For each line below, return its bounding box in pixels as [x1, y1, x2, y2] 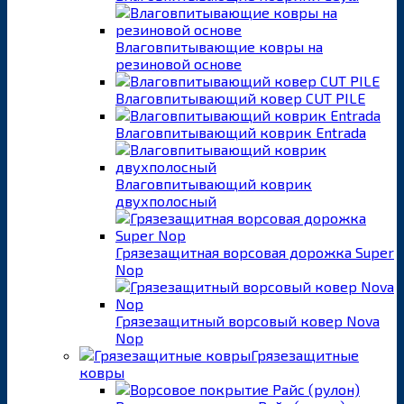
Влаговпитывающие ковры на [115, 37, 323, 55]
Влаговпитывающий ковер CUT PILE [115, 88, 365, 106]
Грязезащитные [251, 345, 359, 363]
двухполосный [115, 191, 216, 209]
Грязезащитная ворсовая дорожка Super [115, 243, 394, 261]
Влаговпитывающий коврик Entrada [115, 123, 366, 141]
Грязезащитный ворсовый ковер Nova [115, 311, 380, 329]
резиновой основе [115, 54, 242, 72]
